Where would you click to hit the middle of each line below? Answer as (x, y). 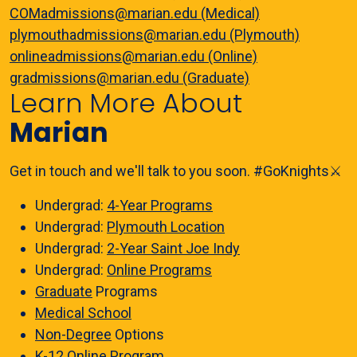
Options (139, 334)
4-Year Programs (160, 205)
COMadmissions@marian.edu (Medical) (135, 13)
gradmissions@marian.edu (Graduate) (129, 78)
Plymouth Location (166, 227)
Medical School (83, 313)
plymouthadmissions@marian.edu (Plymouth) (155, 35)
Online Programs (159, 270)
